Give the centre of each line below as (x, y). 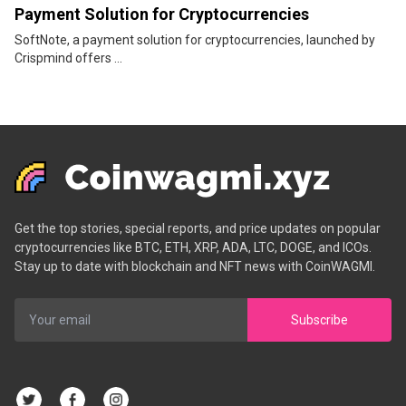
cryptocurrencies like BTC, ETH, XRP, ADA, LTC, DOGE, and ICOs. (193, 248)
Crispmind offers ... (68, 58)
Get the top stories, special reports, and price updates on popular (198, 229)
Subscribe (319, 319)
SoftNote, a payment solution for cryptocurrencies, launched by (195, 40)
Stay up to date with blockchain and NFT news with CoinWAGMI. (195, 267)
